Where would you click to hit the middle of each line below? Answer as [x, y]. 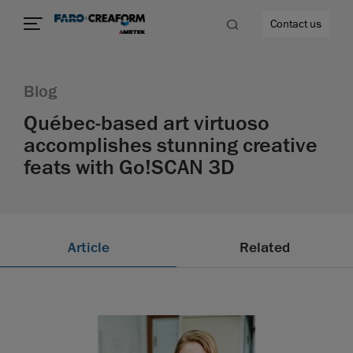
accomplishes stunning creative [171, 145]
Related [265, 248]
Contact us [296, 24]
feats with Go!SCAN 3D [129, 167]
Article [88, 248]
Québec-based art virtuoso [147, 123]
